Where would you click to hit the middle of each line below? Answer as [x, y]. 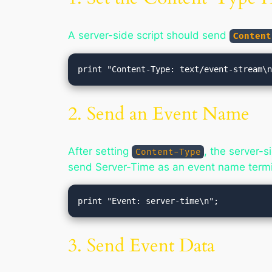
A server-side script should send [149, 35]
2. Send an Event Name [159, 114]
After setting [100, 151]
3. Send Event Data [141, 246]
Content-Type [168, 152]
